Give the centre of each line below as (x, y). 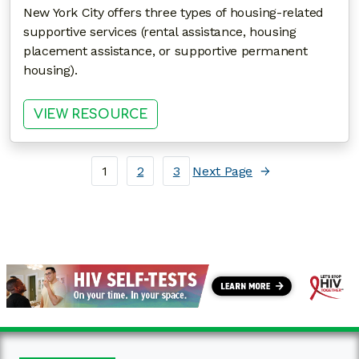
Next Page (223, 171)
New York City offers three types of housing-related (173, 13)
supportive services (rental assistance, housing (160, 32)
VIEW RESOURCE (91, 115)
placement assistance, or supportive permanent (165, 51)
